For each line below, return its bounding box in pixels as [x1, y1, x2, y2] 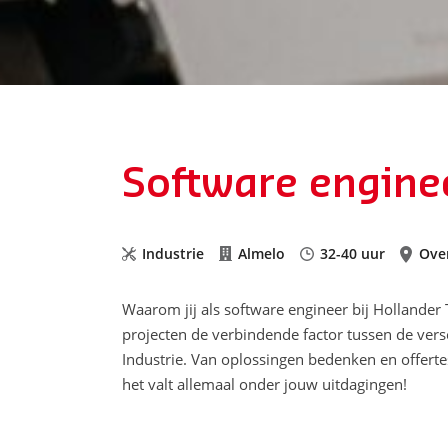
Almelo [238, 244, 285, 263]
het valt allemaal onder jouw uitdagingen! [122, 374, 411, 394]
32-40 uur [320, 244, 385, 263]
